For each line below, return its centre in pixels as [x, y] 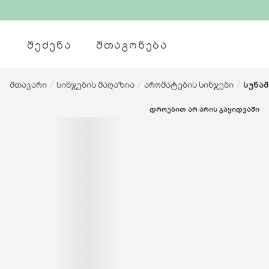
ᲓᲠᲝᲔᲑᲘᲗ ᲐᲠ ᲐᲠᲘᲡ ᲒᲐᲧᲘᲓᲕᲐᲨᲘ [204, 109]
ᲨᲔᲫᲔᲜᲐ [50, 44]
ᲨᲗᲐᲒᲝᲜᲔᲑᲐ [132, 44]
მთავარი [28, 84]
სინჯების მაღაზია [95, 84]
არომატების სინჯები [189, 84]
